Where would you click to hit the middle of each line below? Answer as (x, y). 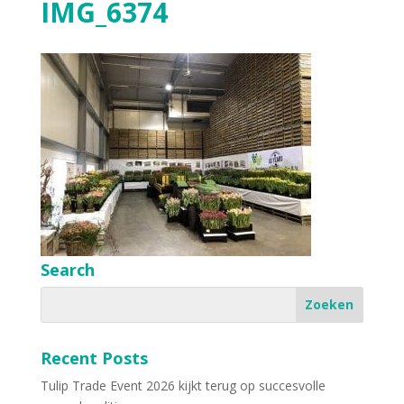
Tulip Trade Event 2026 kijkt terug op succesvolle (183, 385)
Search (67, 269)
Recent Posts (94, 358)
